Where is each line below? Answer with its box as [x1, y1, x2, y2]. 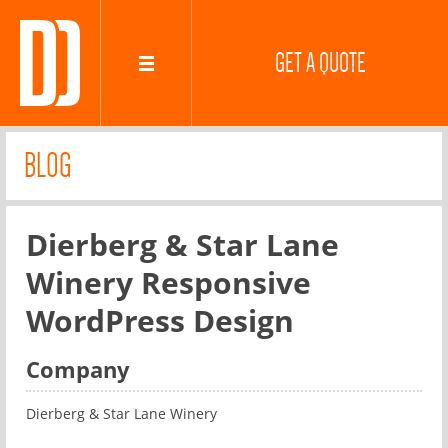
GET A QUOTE [274, 48, 366, 78]
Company [26, 354, 130, 384]
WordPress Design [26, 300, 294, 341]
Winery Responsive [26, 262, 311, 303]
